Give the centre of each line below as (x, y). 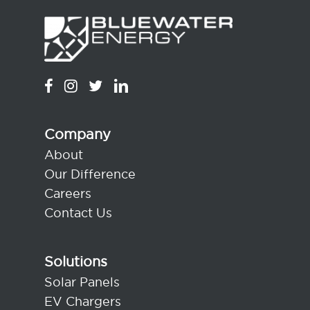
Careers (68, 193)
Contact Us (78, 212)
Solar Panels (82, 282)
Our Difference (90, 174)
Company (77, 134)
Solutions (76, 261)
